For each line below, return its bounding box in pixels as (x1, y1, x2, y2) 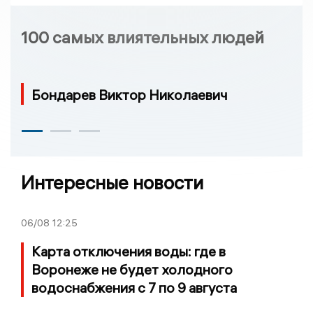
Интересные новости (21, 171, 203, 195)
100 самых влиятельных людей (21, 27, 264, 48)
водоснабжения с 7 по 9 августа (31, 279, 237, 297)
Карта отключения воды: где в (31, 242, 226, 261)
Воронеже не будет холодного (31, 261, 233, 279)
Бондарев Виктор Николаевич (31, 86, 228, 104)
